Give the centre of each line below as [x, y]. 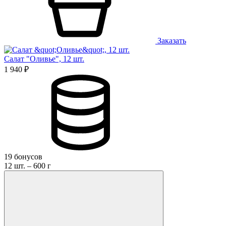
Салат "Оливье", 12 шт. [44, 59]
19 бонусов [23, 156]
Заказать [171, 40]
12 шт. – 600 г [27, 165]
